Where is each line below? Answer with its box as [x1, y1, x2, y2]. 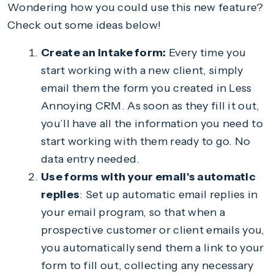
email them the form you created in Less [41, 81, 252, 95]
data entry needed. [41, 152, 140, 166]
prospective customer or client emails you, [41, 223, 265, 237]
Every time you [166, 45, 246, 59]
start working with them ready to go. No [41, 134, 251, 148]
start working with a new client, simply [41, 63, 243, 77]
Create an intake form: [41, 45, 166, 59]
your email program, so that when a [41, 205, 226, 219]
